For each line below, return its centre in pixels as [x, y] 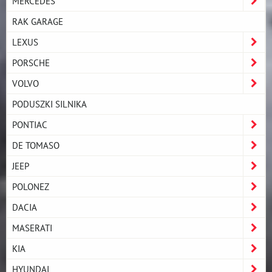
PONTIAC [30, 124]
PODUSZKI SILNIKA [49, 104]
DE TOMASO [36, 145]
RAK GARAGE [38, 21]
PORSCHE [31, 62]
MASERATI [32, 227]
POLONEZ [31, 186]
